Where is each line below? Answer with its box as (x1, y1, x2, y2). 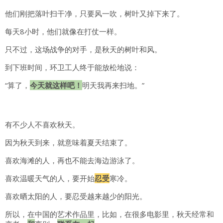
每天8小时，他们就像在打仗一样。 (5, 26, 121, 37)
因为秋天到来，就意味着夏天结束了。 (5, 137, 132, 148)
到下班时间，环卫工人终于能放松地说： (5, 62, 139, 73)
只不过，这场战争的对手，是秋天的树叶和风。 (5, 44, 162, 55)
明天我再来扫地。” (82, 80, 144, 91)
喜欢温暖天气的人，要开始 (5, 173, 95, 184)
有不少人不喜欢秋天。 (5, 119, 80, 130)
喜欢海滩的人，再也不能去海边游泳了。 (5, 155, 139, 166)
